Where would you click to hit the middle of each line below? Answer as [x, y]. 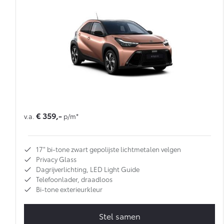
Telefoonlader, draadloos [74, 179]
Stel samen [119, 216]
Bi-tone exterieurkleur [69, 189]
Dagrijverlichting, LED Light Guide [88, 169]
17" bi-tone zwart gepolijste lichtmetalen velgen [108, 149]
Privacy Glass [56, 159]
